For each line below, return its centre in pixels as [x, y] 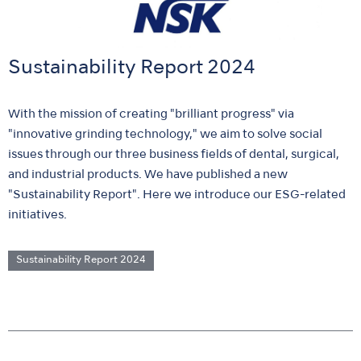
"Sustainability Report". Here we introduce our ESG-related [177, 195]
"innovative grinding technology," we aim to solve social [165, 135]
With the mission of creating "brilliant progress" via [151, 115]
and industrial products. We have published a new [148, 175]
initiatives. [37, 216]
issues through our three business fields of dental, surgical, [174, 155]
